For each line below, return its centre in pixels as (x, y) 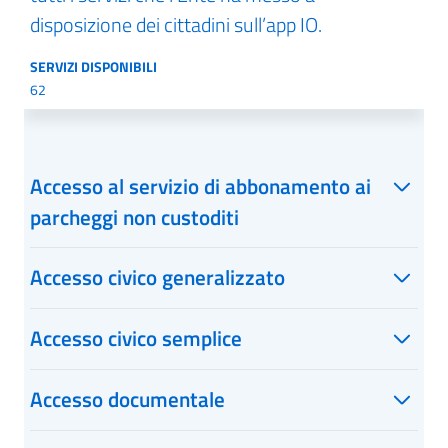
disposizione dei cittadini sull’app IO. (176, 24)
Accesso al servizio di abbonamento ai (200, 186)
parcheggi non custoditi (134, 217)
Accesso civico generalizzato (157, 277)
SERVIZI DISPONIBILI (93, 66)
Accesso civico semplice (136, 338)
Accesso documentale (127, 399)
